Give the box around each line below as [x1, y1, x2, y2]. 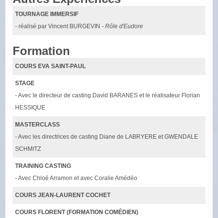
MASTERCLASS [15, 121, 60, 128]
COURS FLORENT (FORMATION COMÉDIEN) [15, 209, 139, 216]
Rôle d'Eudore [105, 22, 144, 30]
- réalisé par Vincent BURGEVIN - [15, 22, 106, 30]
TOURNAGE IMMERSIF [15, 10, 79, 18]
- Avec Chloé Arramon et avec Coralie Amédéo [15, 175, 138, 182]
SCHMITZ [15, 145, 41, 153]
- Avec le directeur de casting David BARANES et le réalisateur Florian [15, 92, 200, 99]
